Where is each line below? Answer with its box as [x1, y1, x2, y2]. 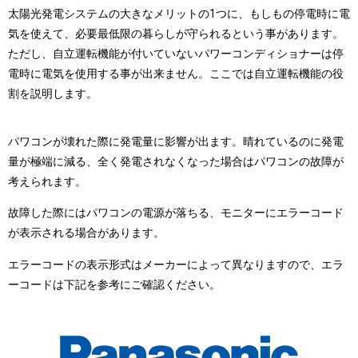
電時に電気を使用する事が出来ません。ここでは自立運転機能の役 [8, 67, 344, 81]
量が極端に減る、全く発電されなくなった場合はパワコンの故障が [8, 154, 344, 168]
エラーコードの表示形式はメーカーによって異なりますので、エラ [8, 257, 344, 271]
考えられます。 [8, 174, 86, 188]
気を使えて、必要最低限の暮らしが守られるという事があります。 [8, 27, 344, 41]
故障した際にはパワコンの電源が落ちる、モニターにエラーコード [8, 206, 344, 220]
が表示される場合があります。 [8, 226, 165, 240]
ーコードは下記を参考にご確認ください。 [8, 277, 221, 291]
